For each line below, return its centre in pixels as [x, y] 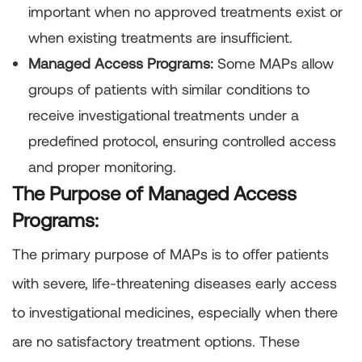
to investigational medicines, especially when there [175, 312]
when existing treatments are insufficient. [160, 38]
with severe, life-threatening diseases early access [175, 283]
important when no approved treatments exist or [185, 12]
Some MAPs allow [274, 63]
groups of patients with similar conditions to [169, 89]
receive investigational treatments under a [164, 115]
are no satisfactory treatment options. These [156, 341]
